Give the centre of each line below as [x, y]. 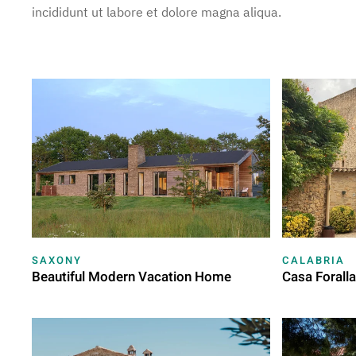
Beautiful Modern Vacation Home [132, 277]
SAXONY [57, 260]
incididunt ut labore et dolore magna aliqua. [157, 12]
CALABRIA [314, 260]
